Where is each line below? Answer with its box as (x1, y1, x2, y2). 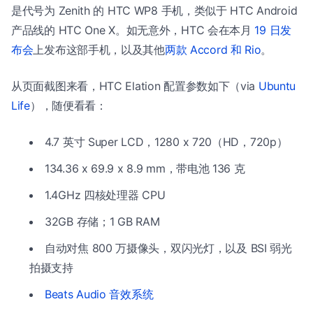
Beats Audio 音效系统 (45, 286, 154, 301)
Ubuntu (258, 78, 296, 93)
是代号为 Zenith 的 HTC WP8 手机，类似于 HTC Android (11, 3, 298, 17)
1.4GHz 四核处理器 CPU (45, 187, 166, 202)
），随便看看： (29, 98, 107, 112)
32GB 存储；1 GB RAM (45, 214, 160, 228)
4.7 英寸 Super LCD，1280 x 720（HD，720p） (45, 134, 288, 149)
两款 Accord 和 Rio (164, 42, 261, 57)
